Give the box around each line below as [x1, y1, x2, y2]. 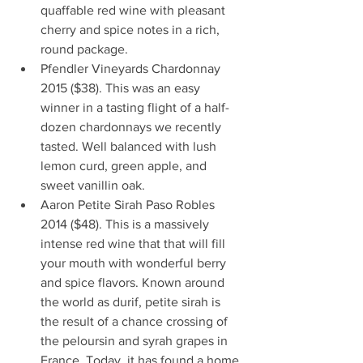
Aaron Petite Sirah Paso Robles [41, 198, 218, 212]
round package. [41, 42, 147, 57]
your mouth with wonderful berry [41, 256, 229, 271]
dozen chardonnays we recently [41, 120, 224, 135]
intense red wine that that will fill [41, 237, 228, 251]
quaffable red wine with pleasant [41, 3, 228, 18]
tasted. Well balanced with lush [41, 139, 220, 154]
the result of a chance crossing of [41, 314, 231, 329]
